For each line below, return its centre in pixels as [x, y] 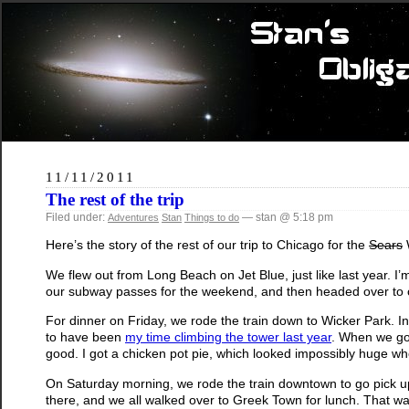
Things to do [212, 217]
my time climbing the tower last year [228, 337]
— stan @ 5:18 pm [286, 217]
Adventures [133, 217]
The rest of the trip [115, 199]
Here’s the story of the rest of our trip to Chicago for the [207, 245]
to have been [85, 337]
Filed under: [77, 217]
